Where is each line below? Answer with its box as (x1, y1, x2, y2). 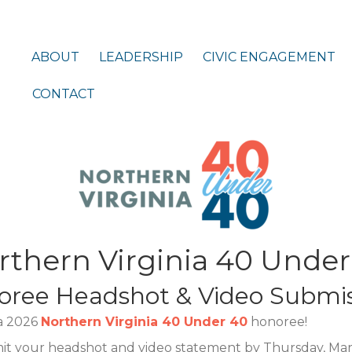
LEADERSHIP (99, 49, 184, 64)
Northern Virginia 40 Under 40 (41, 314, 247, 329)
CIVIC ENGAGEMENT (203, 49, 336, 64)
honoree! (247, 314, 307, 329)
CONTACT (32, 86, 96, 101)
